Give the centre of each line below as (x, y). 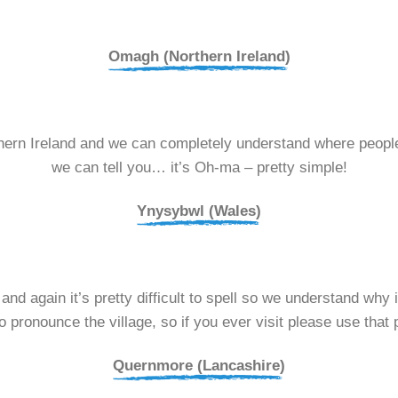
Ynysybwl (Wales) (199, 211)
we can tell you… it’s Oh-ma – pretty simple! (199, 167)
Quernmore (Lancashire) (199, 366)
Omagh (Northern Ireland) (199, 56)
